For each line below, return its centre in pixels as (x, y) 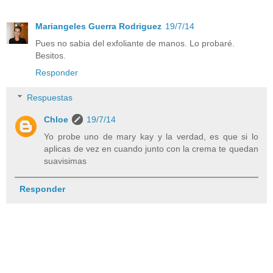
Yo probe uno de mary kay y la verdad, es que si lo (151, 137)
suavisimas (66, 161)
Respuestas (50, 98)
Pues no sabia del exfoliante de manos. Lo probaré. (135, 43)
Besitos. (51, 55)
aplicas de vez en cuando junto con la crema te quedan (151, 149)
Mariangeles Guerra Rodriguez (98, 26)
